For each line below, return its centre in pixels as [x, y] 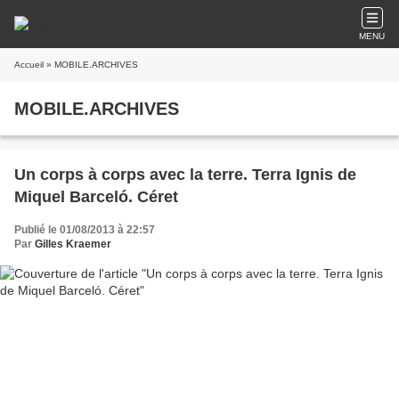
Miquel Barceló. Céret [96, 197]
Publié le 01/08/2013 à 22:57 [85, 230]
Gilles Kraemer [73, 244]
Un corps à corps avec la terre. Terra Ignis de [185, 175]
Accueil [29, 65]
